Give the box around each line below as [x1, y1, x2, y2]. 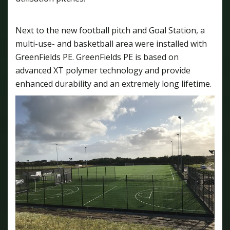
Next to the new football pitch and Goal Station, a [15, 24, 205, 36]
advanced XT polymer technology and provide [15, 64, 190, 76]
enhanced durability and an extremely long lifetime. [15, 78, 212, 89]
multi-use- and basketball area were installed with [15, 37, 207, 49]
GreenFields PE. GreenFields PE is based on [15, 51, 179, 63]
